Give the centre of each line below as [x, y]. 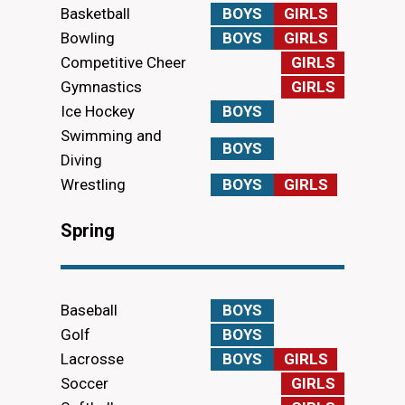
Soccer [85, 384]
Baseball [89, 311]
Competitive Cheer [123, 63]
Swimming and [111, 136]
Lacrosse [92, 359]
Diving [81, 160]
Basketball [95, 14]
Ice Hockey [98, 112]
